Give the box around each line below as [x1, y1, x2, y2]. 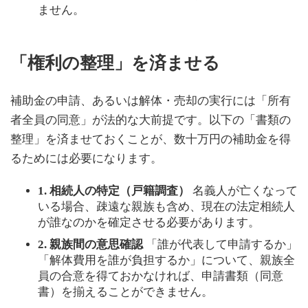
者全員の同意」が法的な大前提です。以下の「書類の [10, 113, 291, 127]
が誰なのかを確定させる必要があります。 [38, 216, 260, 230]
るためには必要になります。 [10, 152, 162, 166]
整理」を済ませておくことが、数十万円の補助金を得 [10, 133, 291, 146]
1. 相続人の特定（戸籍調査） [38, 184, 190, 198]
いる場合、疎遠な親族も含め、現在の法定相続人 [38, 200, 295, 214]
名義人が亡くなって [190, 184, 298, 198]
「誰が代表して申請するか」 [143, 237, 298, 251]
